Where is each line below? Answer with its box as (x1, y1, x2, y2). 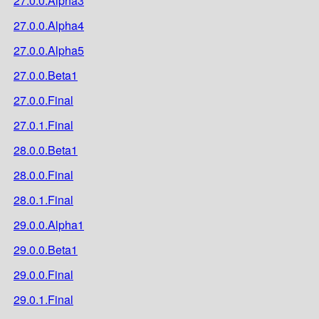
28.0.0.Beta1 (14, 141, 78, 158)
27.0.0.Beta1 (14, 66, 78, 83)
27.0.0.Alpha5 (14, 41, 84, 58)
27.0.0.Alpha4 (14, 16, 84, 33)
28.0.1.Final (14, 191, 73, 208)
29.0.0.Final (14, 266, 73, 283)
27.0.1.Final (14, 116, 73, 133)
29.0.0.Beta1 (14, 241, 78, 258)
